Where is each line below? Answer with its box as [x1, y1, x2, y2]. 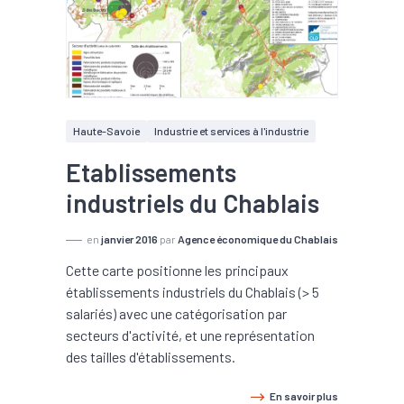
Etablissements [66, 157, 236, 188]
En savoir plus [270, 390, 338, 402]
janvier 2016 [101, 233, 158, 245]
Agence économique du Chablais [178, 233, 338, 245]
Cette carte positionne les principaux [66, 262, 289, 279]
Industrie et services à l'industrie [154, 124, 308, 137]
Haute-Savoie [73, 124, 140, 137]
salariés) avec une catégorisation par [66, 305, 287, 322]
